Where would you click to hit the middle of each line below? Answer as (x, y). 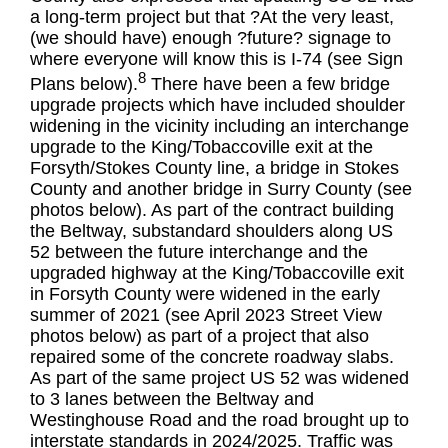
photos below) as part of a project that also (200, 335)
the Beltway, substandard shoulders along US (212, 230)
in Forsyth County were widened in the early (205, 293)
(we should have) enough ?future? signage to (211, 38)
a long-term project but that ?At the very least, (212, 17)
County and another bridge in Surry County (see (221, 188)
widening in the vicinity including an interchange (220, 125)
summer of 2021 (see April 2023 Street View (206, 314)
